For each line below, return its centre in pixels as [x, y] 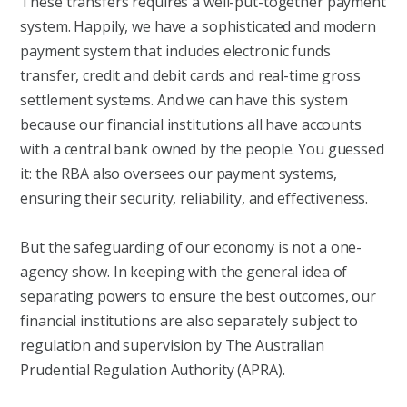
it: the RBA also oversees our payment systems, [179, 174]
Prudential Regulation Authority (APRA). [153, 369]
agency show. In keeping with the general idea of [184, 271]
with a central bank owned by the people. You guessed [202, 149]
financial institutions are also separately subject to [189, 320]
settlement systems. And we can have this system [184, 100]
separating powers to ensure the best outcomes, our [199, 296]
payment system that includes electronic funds [175, 51]
